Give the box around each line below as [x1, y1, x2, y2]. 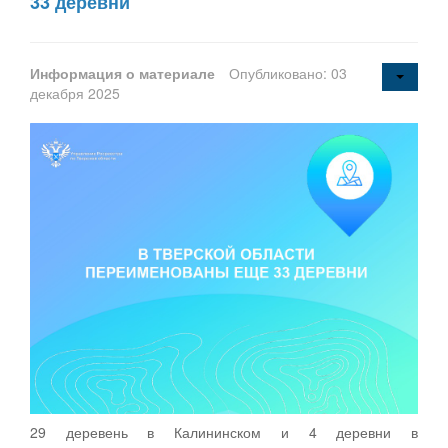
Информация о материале [30, 62, 219, 83]
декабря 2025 [30, 82, 120, 103]
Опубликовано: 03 [229, 62, 347, 83]
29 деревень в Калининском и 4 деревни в [30, 421, 418, 442]
